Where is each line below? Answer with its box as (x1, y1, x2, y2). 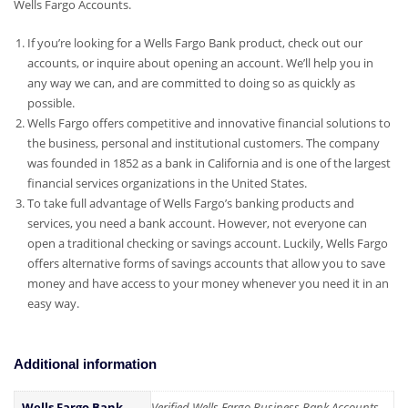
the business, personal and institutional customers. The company (26, 135, 380, 152)
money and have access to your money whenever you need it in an (26, 275, 389, 292)
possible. (26, 95, 75, 112)
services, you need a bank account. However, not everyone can (26, 215, 367, 232)
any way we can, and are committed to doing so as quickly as (26, 75, 355, 92)
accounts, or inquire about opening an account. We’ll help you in (26, 55, 373, 72)
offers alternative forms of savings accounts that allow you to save (26, 255, 385, 272)
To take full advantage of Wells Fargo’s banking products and (26, 195, 354, 212)
